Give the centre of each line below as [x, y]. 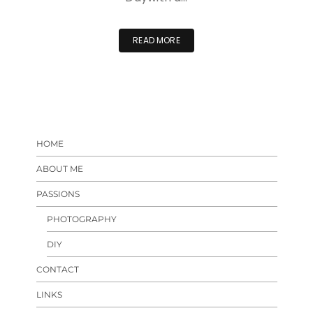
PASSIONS [58, 194]
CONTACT [57, 269]
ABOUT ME [59, 168]
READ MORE [156, 40]
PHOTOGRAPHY [81, 219]
